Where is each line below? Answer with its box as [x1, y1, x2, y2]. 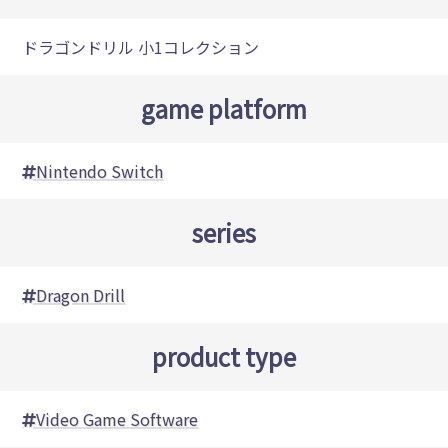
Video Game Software [36, 406, 199, 431]
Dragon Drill [36, 282, 126, 307]
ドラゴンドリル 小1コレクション [22, 34, 260, 59]
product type [152, 338, 296, 374]
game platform [141, 90, 307, 126]
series [192, 214, 256, 250]
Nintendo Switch [36, 158, 164, 183]
